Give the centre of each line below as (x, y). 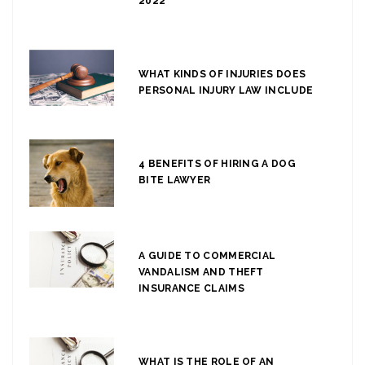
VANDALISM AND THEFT (201, 273)
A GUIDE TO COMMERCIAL (207, 256)
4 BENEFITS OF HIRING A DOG (217, 163)
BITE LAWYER (175, 180)
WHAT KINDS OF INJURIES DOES (222, 74)
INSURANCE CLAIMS (191, 289)
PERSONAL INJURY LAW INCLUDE (226, 90)
